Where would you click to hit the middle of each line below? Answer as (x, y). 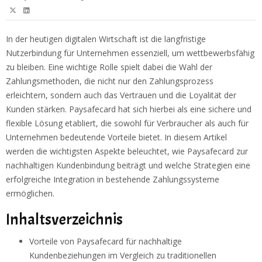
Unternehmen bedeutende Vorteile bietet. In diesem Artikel (116, 137)
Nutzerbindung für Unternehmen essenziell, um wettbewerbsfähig (130, 53)
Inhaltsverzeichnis (64, 220)
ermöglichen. (30, 194)
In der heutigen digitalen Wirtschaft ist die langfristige (106, 39)
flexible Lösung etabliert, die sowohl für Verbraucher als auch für (127, 123)
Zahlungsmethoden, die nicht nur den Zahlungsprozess (110, 81)
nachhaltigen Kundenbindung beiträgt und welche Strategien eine (128, 166)
